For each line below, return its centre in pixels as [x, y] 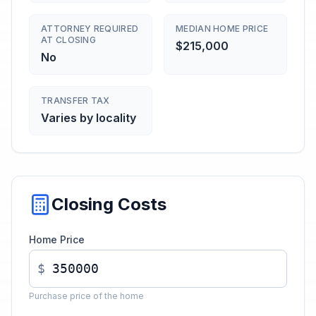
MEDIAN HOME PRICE [222, 29]
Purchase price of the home [86, 296]
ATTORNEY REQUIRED [90, 29]
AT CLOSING [68, 40]
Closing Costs [109, 204]
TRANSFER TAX [75, 101]
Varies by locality [89, 118]
